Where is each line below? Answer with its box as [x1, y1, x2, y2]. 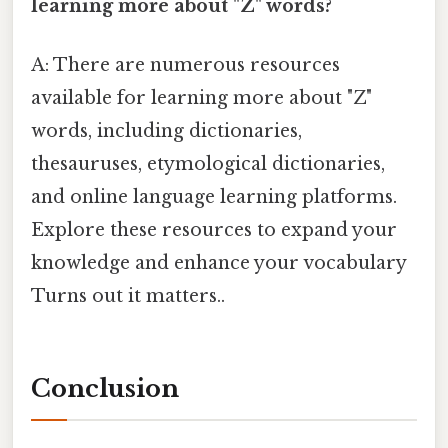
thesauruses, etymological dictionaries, [31, 152, 385, 175]
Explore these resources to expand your [31, 218, 397, 241]
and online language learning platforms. [31, 185, 397, 208]
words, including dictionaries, [31, 119, 302, 142]
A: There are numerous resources [31, 53, 340, 76]
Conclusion [31, 373, 179, 403]
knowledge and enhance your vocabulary [31, 251, 406, 274]
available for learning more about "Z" [31, 86, 372, 109]
